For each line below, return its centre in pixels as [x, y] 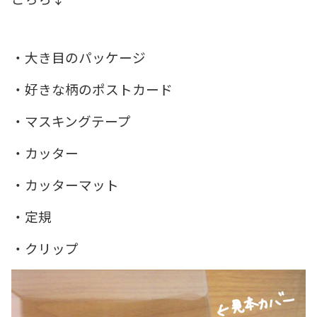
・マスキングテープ [71, 121]
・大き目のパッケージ [79, 57]
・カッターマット [65, 185]
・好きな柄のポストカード [92, 89]
